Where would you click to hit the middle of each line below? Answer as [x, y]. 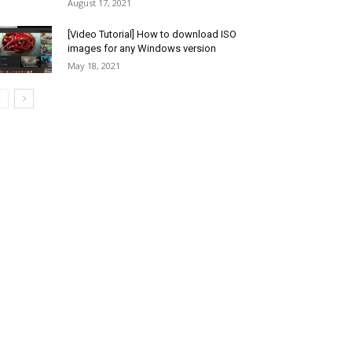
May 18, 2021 [94, 66]
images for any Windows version [142, 48]
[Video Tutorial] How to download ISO [152, 34]
